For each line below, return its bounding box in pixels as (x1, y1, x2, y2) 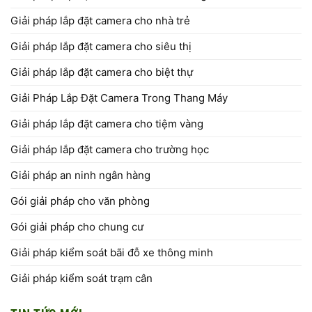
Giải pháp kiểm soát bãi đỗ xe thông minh (10, 245, 213, 259)
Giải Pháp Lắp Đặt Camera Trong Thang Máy (10, 91, 228, 104)
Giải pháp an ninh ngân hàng (10, 168, 150, 182)
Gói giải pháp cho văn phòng (10, 194, 150, 208)
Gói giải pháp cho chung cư (10, 219, 143, 233)
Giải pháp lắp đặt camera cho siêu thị (10, 39, 192, 53)
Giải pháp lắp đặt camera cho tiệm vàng (10, 116, 203, 130)
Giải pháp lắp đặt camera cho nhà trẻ (10, 13, 190, 27)
